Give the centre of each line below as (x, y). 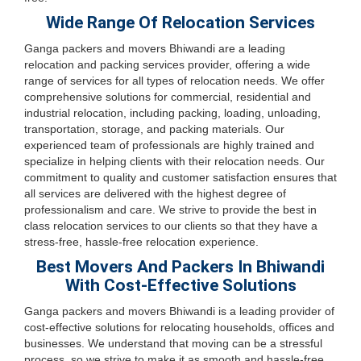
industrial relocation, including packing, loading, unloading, (172, 113)
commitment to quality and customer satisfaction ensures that (180, 177)
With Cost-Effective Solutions (180, 285)
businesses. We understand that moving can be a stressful (173, 343)
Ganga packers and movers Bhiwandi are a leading (155, 48)
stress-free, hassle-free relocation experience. (141, 242)
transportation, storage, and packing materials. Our (154, 129)
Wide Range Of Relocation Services (180, 23)
